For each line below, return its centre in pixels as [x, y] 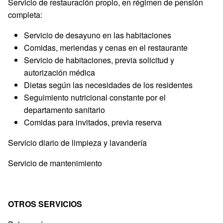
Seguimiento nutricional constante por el [95, 97]
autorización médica [59, 72]
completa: [25, 14]
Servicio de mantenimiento [55, 163]
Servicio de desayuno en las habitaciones [98, 35]
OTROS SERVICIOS [45, 204]
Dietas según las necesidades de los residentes [108, 85]
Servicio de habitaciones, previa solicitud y [99, 60]
